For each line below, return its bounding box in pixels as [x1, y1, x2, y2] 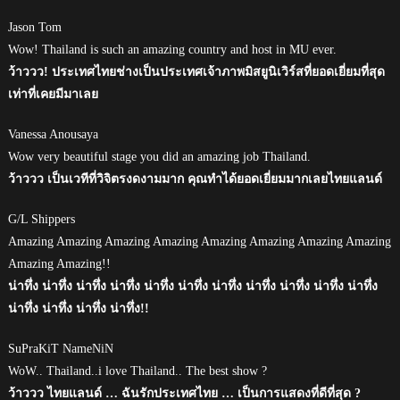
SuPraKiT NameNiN [7, 341, 113, 355]
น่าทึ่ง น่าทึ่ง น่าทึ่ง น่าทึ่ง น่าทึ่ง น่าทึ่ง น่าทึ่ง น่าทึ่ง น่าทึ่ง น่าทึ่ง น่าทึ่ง [7, 279, 378, 293]
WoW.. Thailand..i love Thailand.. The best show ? [7, 363, 267, 378]
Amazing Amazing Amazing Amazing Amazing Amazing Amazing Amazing [7, 234, 391, 248]
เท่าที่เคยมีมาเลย [7, 87, 98, 101]
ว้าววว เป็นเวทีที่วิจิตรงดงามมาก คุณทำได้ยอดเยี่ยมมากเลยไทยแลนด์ [7, 171, 382, 186]
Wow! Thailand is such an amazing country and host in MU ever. [7, 42, 337, 56]
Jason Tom [7, 20, 62, 34]
